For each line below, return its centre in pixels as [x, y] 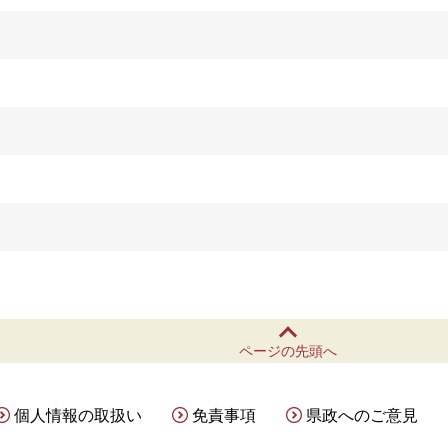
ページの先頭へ [288, 350]
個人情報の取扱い [78, 415]
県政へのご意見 [362, 415]
